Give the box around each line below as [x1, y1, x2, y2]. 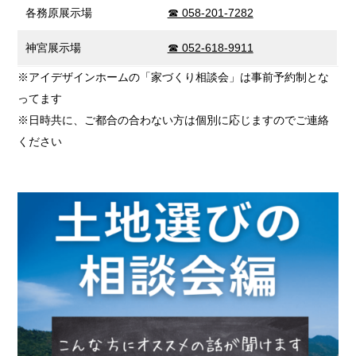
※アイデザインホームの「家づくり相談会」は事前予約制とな [17, 71, 330, 83]
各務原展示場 [25, 6, 92, 19]
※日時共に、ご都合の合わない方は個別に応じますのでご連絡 [17, 114, 330, 126]
